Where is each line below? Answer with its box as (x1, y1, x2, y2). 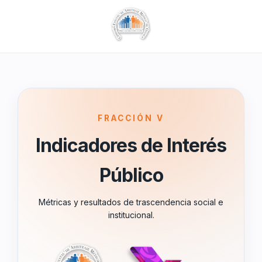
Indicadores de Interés (36, 134, 226, 157)
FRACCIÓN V (98, 113, 164, 123)
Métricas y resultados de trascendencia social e (39, 197, 223, 207)
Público (99, 164, 163, 187)
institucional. (108, 210, 154, 220)
